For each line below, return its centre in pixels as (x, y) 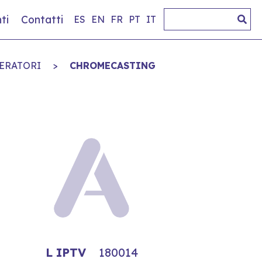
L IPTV (67, 252)
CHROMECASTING (113, 65)
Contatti (42, 20)
